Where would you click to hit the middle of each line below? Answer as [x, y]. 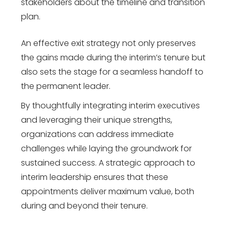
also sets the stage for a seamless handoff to [112, 72]
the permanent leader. [66, 86]
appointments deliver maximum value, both [108, 191]
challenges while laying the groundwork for [107, 148]
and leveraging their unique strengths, [97, 120]
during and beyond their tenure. [85, 205]
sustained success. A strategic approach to [108, 163]
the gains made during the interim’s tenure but [113, 57]
